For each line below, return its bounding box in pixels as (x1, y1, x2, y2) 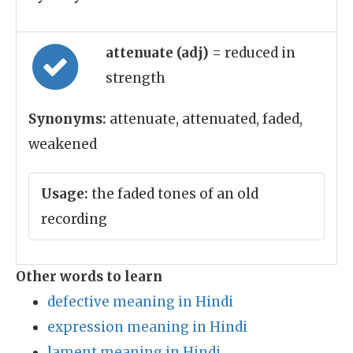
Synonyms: (28, 110, 106, 128)
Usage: (41, 185, 88, 203)
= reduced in (212, 44, 295, 61)
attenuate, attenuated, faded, (106, 110, 303, 128)
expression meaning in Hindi (47, 318, 247, 336)
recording (41, 210, 107, 228)
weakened (28, 136, 97, 153)
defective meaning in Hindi (47, 293, 233, 310)
